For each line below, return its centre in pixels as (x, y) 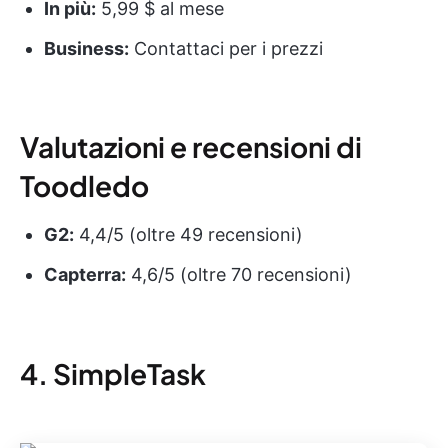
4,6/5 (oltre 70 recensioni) (239, 275)
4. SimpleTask (113, 374)
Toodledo (84, 186)
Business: (86, 49)
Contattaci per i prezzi (226, 49)
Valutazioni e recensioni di (191, 147)
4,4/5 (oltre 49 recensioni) (188, 235)
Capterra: (85, 275)
